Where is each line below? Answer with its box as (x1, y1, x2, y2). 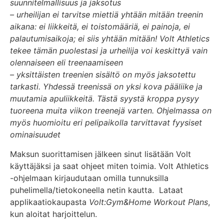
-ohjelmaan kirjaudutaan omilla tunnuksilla (10, 172, 168, 183)
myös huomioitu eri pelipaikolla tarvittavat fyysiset (10, 117, 202, 128)
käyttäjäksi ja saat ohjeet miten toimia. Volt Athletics (10, 160, 208, 171)
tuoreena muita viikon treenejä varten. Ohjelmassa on (10, 105, 211, 116)
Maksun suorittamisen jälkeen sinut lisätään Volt (10, 148, 191, 159)
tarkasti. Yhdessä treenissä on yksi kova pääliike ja (10, 81, 202, 92)
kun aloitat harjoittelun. (10, 208, 97, 219)
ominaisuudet (10, 129, 60, 140)
